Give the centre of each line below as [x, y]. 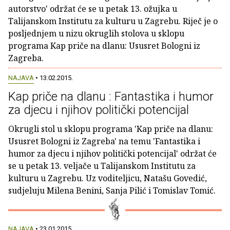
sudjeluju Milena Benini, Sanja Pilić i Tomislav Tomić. [112, 191]
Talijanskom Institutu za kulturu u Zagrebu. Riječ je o [113, 21]
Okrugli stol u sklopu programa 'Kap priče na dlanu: [111, 129]
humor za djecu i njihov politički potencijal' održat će [112, 154]
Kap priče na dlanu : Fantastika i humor [111, 97]
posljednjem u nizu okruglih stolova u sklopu [96, 33]
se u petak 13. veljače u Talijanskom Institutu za [102, 166]
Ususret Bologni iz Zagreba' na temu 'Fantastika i [104, 141]
